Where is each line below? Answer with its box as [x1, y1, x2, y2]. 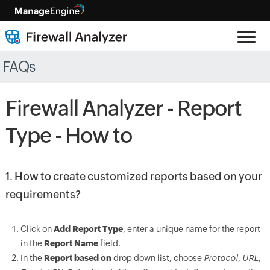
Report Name [43, 239, 98, 248]
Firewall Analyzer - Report [5, 96, 242, 121]
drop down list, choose [111, 253, 204, 263]
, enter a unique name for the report [122, 224, 260, 234]
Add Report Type [53, 224, 123, 234]
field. [98, 239, 121, 248]
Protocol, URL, [203, 253, 261, 263]
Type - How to [5, 124, 132, 148]
